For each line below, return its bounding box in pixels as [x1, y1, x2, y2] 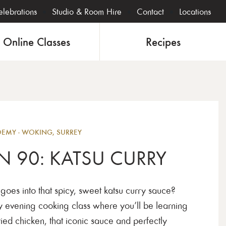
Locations [179, 6, 211, 17]
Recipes [145, 34, 181, 48]
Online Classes [3, 34, 70, 48]
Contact [137, 6, 164, 17]
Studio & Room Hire [52, 6, 122, 17]
